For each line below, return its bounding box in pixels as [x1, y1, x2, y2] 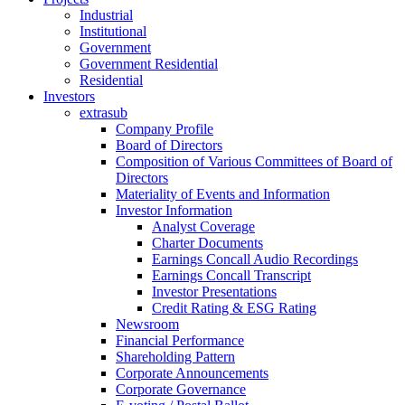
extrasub [80, 105, 127, 121]
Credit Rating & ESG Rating [152, 300, 316, 316]
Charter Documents [152, 235, 263, 251]
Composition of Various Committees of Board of [116, 154, 392, 170]
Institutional [80, 24, 146, 40]
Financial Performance [116, 333, 244, 349]
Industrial [80, 7, 133, 24]
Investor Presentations [152, 284, 277, 300]
